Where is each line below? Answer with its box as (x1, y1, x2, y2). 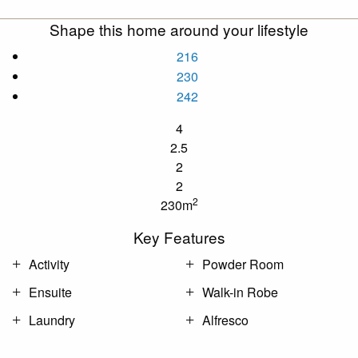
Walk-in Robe (202, 282, 278, 301)
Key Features (133, 225, 225, 248)
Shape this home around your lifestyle (50, 18, 308, 40)
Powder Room (202, 254, 284, 273)
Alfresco (202, 310, 249, 329)
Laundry (29, 310, 75, 329)
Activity (29, 254, 70, 273)
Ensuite (29, 282, 72, 301)
